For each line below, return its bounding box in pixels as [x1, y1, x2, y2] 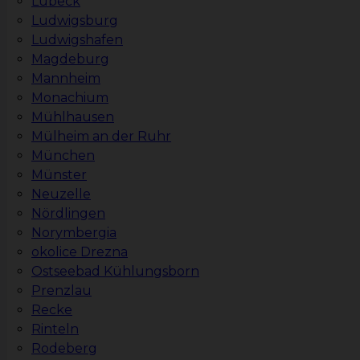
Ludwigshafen [31, 32, 123, 48]
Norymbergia [31, 225, 117, 241]
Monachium [31, 90, 108, 106]
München [31, 148, 95, 164]
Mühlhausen [31, 109, 114, 125]
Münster [31, 167, 87, 183]
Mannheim [31, 71, 100, 87]
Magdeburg [31, 51, 109, 67]
